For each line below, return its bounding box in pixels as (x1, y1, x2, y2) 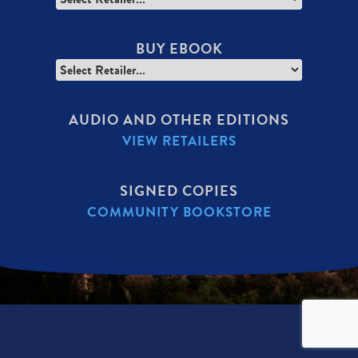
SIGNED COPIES (120, 180, 238, 201)
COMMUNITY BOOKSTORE (86, 201, 272, 222)
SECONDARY (11, 288, 208, 331)
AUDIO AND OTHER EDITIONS (69, 109, 289, 130)
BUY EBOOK (135, 38, 223, 59)
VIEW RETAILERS (121, 130, 237, 151)
